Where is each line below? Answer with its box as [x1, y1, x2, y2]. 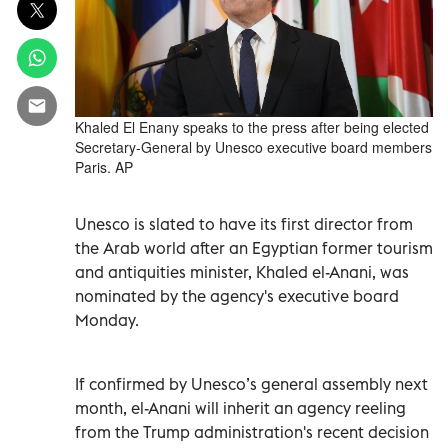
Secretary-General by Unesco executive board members [75, 136, 432, 157]
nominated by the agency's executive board [75, 285, 399, 306]
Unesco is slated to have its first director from [75, 213, 413, 234]
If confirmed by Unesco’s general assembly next [75, 373, 428, 394]
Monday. [75, 309, 139, 330]
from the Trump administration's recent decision [75, 421, 429, 442]
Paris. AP [75, 156, 133, 177]
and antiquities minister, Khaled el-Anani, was [75, 261, 409, 282]
